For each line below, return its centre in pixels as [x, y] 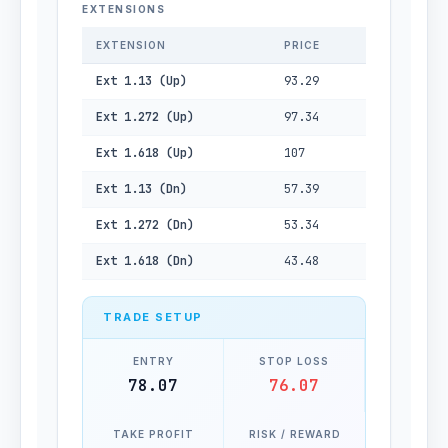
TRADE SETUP [153, 317]
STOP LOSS [294, 361]
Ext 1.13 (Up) [141, 81]
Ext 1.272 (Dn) [145, 225]
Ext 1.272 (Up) [145, 117]
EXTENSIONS [123, 9]
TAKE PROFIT [153, 434]
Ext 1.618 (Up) [145, 153]
